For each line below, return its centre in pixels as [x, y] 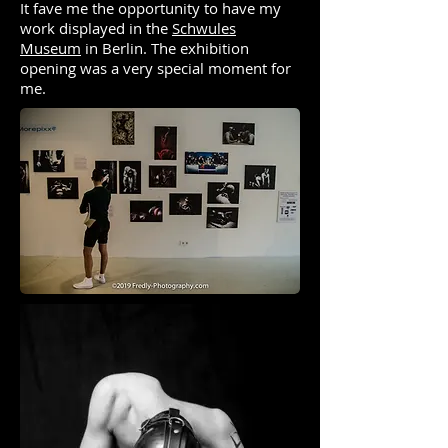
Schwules [204, 28]
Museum [50, 48]
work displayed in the [96, 28]
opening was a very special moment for [155, 68]
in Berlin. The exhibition [165, 48]
